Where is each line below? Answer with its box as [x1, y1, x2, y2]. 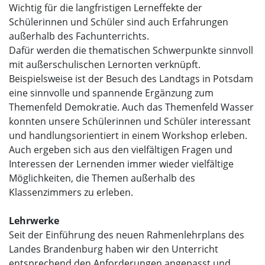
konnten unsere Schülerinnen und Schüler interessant [9, 114, 251, 128]
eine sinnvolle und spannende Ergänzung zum [9, 86, 214, 99]
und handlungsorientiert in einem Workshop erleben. [9, 128, 247, 142]
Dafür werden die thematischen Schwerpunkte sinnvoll [9, 43, 253, 57]
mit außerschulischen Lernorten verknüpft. [9, 57, 201, 71]
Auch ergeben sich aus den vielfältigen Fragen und [9, 143, 232, 156]
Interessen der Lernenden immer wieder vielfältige [9, 157, 234, 170]
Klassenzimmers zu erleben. [9, 185, 133, 199]
